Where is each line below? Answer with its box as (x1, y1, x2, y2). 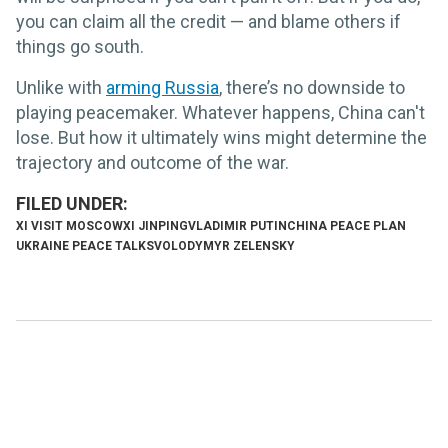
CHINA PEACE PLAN (287, 219, 406, 234)
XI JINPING (123, 219, 188, 234)
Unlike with (16, 77, 106, 99)
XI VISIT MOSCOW (16, 219, 123, 234)
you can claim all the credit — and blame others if (16, 11, 401, 33)
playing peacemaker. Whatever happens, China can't (16, 102, 425, 124)
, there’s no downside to (219, 77, 405, 99)
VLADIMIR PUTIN (188, 219, 287, 234)
